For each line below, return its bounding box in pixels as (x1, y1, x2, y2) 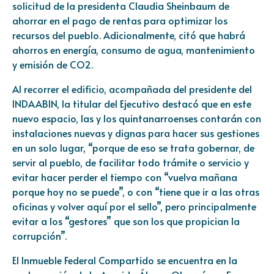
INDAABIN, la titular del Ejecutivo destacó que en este (12, 96, 251, 110)
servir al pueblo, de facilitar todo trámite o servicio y (12, 155, 249, 169)
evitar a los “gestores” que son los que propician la (12, 213, 240, 228)
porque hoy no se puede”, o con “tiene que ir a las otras (12, 184, 259, 198)
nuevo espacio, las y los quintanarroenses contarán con (12, 111, 261, 125)
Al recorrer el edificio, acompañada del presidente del (12, 81, 252, 95)
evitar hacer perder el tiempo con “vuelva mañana (12, 169, 237, 183)
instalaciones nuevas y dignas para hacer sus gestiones (12, 125, 259, 139)
